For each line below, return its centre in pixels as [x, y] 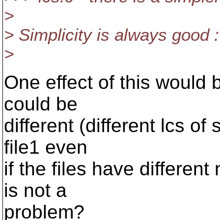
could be [41, 104]
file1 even [46, 147]
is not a [35, 190]
